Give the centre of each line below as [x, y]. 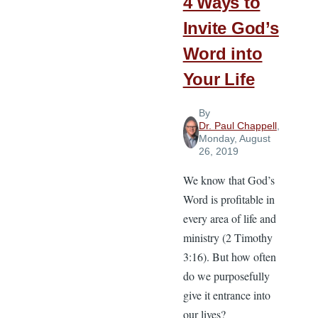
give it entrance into [226, 295]
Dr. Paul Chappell [237, 126]
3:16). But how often [229, 257]
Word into [223, 54]
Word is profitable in [229, 199]
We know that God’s [229, 180]
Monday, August [234, 139]
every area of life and [229, 219]
